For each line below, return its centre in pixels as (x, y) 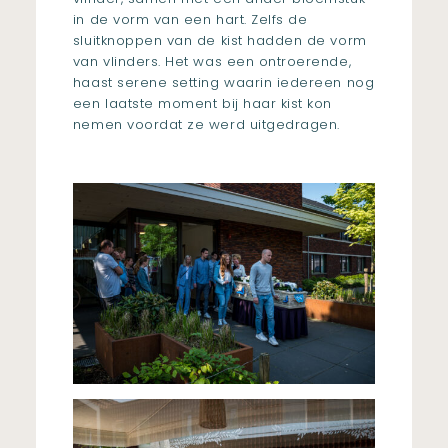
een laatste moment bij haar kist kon (202, 104)
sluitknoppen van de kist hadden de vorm (219, 41)
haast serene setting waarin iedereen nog (223, 83)
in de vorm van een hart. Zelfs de (190, 20)
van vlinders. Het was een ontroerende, (212, 62)
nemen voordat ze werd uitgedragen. (206, 125)
